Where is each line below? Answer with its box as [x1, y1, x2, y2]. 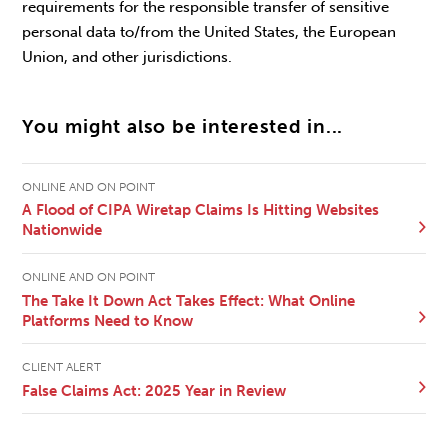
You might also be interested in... [22, 115, 344, 138]
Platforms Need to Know [22, 311, 194, 330]
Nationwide [22, 221, 103, 240]
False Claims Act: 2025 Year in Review [22, 381, 287, 400]
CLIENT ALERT [22, 359, 102, 374]
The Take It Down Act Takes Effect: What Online [22, 291, 356, 310]
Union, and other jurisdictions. [22, 48, 233, 67]
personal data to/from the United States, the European [22, 23, 397, 42]
